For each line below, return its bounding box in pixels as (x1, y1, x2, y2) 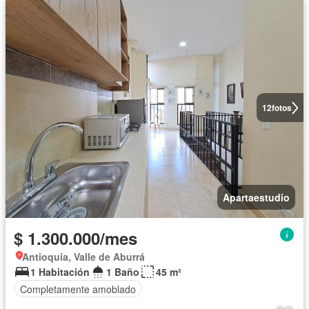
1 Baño (106, 265, 139, 279)
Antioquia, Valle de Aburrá (22, 250, 145, 264)
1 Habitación (30, 265, 90, 279)
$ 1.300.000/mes (14, 226, 137, 250)
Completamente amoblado (20, 281, 136, 296)
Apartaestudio (223, 190, 290, 205)
